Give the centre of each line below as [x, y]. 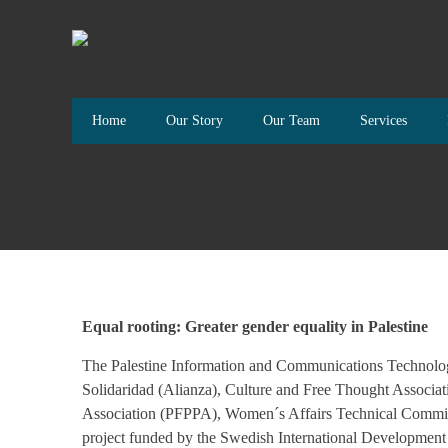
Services [383, 120]
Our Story [194, 120]
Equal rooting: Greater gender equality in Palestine [255, 326]
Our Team [291, 120]
